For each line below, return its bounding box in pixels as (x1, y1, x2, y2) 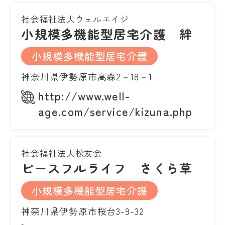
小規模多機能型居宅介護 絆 (21, 25, 193, 43)
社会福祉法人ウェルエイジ (21, 13, 129, 26)
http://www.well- (38, 87, 130, 104)
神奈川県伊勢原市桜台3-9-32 (21, 204, 144, 217)
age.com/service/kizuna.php (38, 103, 193, 120)
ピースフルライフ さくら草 (21, 159, 193, 177)
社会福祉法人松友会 (21, 147, 102, 160)
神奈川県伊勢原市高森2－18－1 (21, 70, 152, 83)
